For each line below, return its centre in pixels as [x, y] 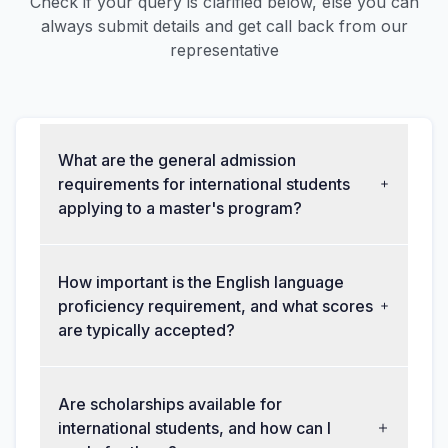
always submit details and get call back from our [224, 26]
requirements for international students [204, 184]
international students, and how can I [194, 428]
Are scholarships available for [170, 404]
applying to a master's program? [180, 208]
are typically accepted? [146, 330]
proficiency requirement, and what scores [215, 306]
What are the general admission [177, 160]
